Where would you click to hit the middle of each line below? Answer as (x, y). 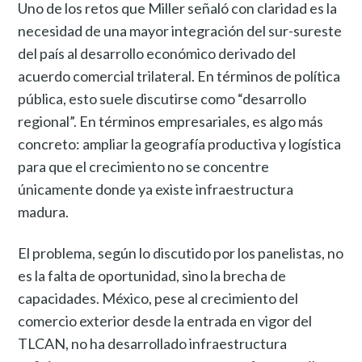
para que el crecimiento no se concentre (144, 166)
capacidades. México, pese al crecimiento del (158, 298)
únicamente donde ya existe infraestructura (156, 189)
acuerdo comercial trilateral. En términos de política (179, 76)
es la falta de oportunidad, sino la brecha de (152, 275)
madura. (44, 211)
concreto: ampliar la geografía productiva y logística (180, 143)
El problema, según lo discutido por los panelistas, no (181, 253)
